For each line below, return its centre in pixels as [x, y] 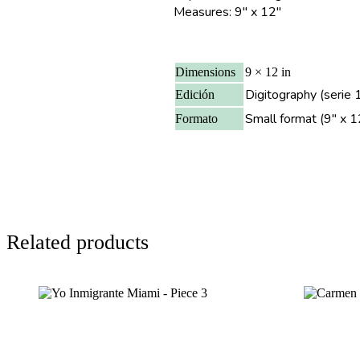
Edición [195, 94]
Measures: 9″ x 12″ [228, 12]
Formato [197, 118]
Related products [78, 242]
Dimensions [206, 72]
